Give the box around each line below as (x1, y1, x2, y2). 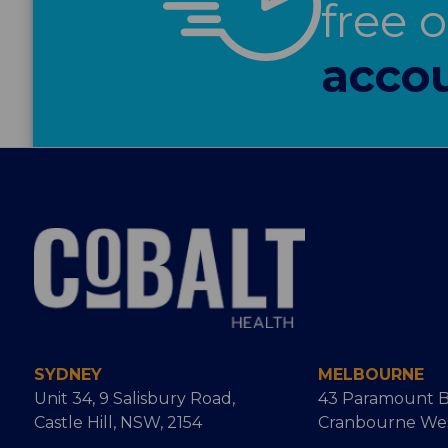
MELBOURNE (317, 365, 424, 385)
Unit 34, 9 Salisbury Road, (33, 389, 235, 409)
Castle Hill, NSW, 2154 (33, 413, 202, 433)
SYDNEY (33, 365, 102, 385)
